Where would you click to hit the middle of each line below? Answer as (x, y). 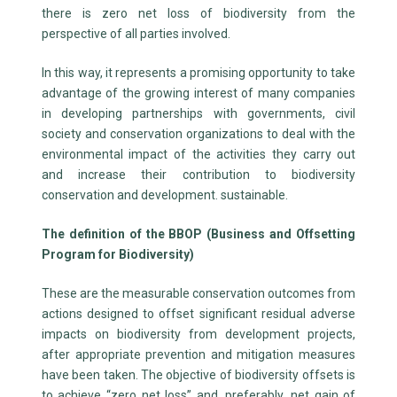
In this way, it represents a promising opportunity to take (198, 73)
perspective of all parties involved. (136, 34)
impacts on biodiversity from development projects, (198, 334)
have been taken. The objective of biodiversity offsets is (198, 375)
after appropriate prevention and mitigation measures (198, 354)
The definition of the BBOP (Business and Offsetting (198, 234)
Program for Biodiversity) (117, 254)
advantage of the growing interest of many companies (198, 93)
